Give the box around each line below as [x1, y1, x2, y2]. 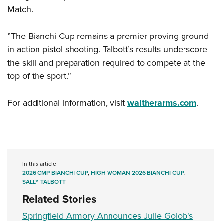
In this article [22, 159, 56, 169]
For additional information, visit [7, 96, 127, 110]
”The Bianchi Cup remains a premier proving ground [7, 30, 209, 43]
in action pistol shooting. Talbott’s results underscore [7, 43, 207, 56]
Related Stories [22, 191, 97, 208]
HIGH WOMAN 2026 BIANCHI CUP [91, 168, 184, 178]
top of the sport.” [7, 70, 71, 83]
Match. [7, 3, 33, 16]
